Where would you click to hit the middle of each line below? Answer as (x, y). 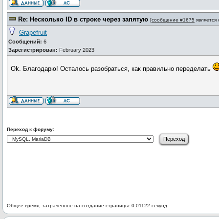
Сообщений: (25, 42)
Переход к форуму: (31, 129)
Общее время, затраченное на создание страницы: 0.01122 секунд (87, 206)
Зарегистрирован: (33, 50)
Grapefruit (33, 33)
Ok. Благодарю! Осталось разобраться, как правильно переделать (112, 69)
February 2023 (76, 50)
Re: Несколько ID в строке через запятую (83, 19)
